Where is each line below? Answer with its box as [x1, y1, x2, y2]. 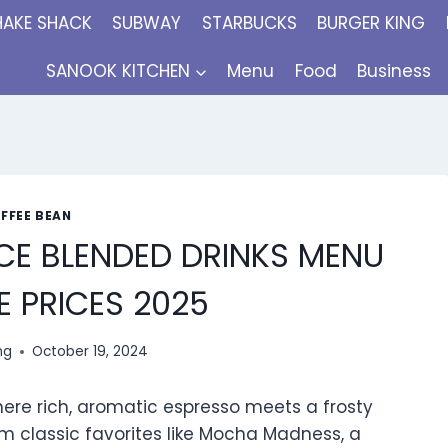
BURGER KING [317, 11, 426, 36]
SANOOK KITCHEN [46, 58, 191, 83]
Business [357, 58, 432, 83]
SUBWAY [112, 11, 182, 36]
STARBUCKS [201, 11, 297, 36]
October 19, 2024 [31, 342, 148, 362]
